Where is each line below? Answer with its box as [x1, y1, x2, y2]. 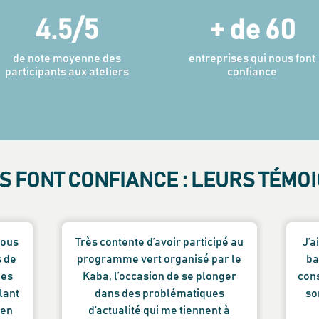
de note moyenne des [12, 53, 121, 64]
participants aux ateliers [4, 66, 129, 78]
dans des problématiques [94, 288, 224, 299]
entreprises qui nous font [189, 53, 316, 64]
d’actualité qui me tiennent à [88, 305, 231, 316]
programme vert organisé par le [77, 253, 242, 265]
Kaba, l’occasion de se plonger [82, 271, 236, 282]
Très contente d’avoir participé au [75, 236, 244, 248]
